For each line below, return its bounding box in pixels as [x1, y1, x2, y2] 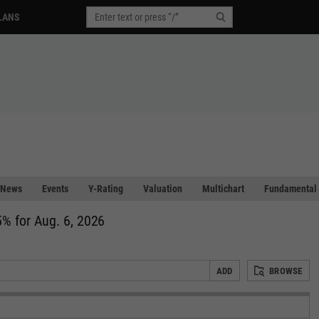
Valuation [143, 183, 182, 194]
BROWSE [269, 266, 303, 276]
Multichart [202, 183, 244, 194]
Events [42, 183, 68, 194]
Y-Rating [88, 183, 123, 194]
